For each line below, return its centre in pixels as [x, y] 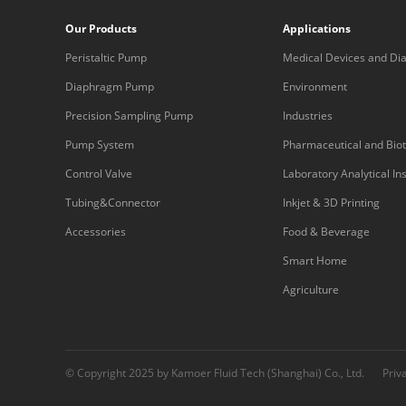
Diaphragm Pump [110, 87]
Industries [308, 116]
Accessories [96, 232]
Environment [315, 87]
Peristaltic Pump [106, 58]
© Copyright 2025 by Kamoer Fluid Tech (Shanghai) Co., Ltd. [215, 373]
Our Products [101, 29]
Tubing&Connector [113, 203]
